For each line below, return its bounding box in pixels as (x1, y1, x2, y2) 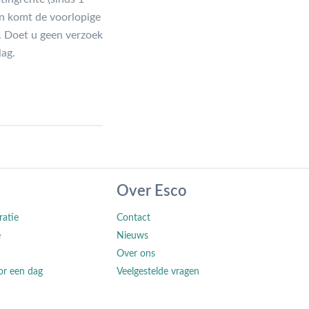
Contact (117, 212, 151, 223)
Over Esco (117, 183, 188, 199)
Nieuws (117, 230, 149, 241)
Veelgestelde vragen (117, 266, 200, 277)
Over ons (117, 248, 156, 259)
